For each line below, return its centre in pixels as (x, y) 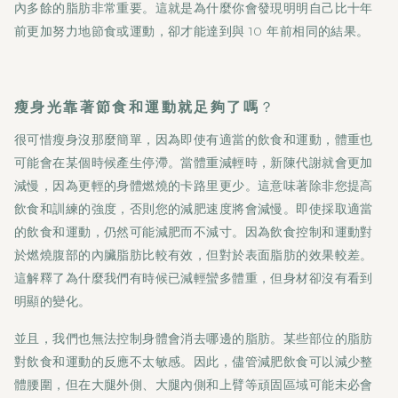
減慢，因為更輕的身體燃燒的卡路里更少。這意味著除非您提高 (194, 186)
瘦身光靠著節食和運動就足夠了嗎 (137, 107)
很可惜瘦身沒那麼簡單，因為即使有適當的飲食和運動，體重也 (194, 139)
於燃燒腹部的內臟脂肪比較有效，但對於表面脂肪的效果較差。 (194, 255)
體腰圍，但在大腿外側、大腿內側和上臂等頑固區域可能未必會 (194, 385)
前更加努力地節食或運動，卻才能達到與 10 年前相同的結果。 (194, 31)
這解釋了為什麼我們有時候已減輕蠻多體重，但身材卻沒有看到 (194, 278)
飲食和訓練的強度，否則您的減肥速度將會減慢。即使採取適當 (194, 209)
